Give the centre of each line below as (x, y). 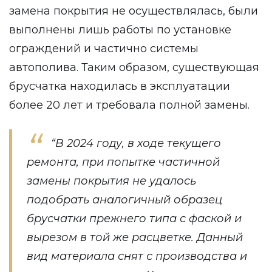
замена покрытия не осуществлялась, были (134, 11)
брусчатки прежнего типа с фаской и (134, 219)
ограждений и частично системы (104, 49)
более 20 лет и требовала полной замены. (129, 105)
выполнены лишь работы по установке (120, 30)
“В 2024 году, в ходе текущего (136, 143)
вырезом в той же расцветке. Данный (135, 237)
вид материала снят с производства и (137, 256)
